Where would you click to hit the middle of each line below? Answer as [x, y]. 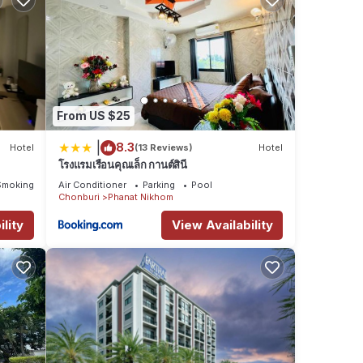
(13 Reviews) [163, 148]
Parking [158, 184]
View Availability [222, 224]
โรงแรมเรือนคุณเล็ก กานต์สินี [122, 164]
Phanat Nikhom [140, 196]
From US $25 [93, 116]
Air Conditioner [92, 184]
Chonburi [79, 196]
